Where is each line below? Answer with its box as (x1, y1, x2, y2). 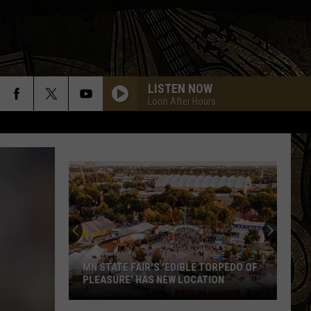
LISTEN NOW (148, 81, 212, 96)
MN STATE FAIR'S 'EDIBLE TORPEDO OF (83, 261, 258, 274)
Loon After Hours (148, 95, 216, 107)
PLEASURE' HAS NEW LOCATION (83, 274, 224, 286)
